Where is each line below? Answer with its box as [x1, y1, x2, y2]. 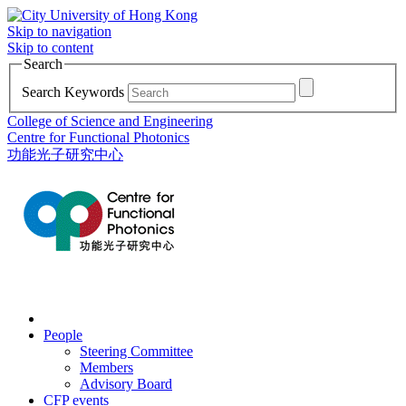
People [43, 326, 82, 343]
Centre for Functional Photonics [7, 129, 189, 145]
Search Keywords [22, 83, 124, 100]
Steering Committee [80, 343, 193, 359]
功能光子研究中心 [7, 146, 123, 162]
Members [80, 359, 133, 375]
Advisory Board [80, 375, 172, 391]
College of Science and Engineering [7, 112, 213, 129]
